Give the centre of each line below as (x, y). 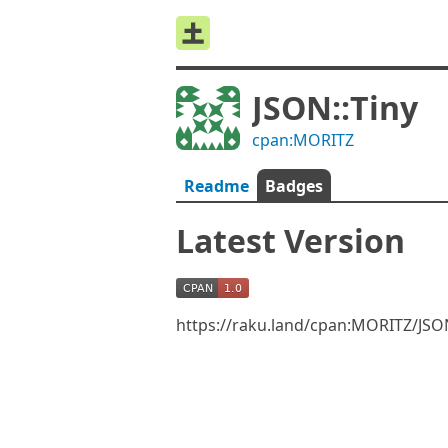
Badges (294, 186)
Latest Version (290, 240)
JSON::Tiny (335, 107)
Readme (216, 186)
